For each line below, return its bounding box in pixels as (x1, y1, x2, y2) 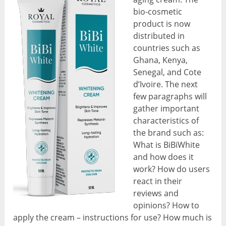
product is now (133, 18, 191, 30)
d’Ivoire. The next (133, 79, 198, 90)
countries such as (133, 42, 201, 54)
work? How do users (133, 163, 210, 175)
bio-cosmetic (133, 6, 183, 18)
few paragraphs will (133, 91, 207, 102)
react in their (133, 176, 183, 187)
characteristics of (133, 115, 199, 127)
